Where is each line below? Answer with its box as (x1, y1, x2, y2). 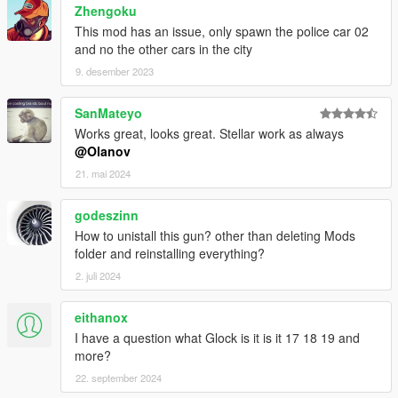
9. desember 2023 (76, 63, 154, 78)
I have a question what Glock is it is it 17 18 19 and (75, 328, 360, 346)
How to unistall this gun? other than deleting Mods (75, 226, 355, 244)
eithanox (75, 307, 128, 326)
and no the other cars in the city (75, 39, 252, 58)
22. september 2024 (76, 370, 162, 385)
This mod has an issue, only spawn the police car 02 (75, 21, 369, 40)
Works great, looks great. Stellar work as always (75, 123, 344, 142)
